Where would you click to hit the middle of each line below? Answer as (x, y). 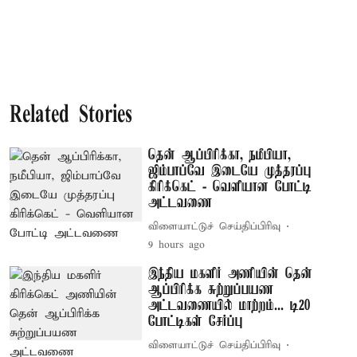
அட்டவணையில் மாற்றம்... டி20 (230, 306)
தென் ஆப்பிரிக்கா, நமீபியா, (220, 155)
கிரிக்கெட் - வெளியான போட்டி (230, 187)
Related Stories (71, 116)
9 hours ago (177, 245)
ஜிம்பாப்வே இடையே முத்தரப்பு (230, 171)
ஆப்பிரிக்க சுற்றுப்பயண (211, 290)
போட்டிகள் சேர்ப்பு (196, 322)
